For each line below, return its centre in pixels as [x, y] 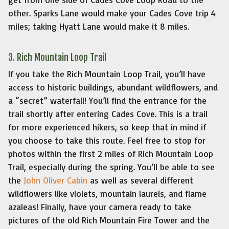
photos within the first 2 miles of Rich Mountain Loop [111, 153]
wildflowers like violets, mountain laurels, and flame [107, 193]
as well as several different [140, 180]
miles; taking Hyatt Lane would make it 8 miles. [99, 26]
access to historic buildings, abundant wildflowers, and [113, 87]
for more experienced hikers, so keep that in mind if [107, 127]
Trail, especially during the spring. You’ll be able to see [111, 167]
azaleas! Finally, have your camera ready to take [100, 207]
